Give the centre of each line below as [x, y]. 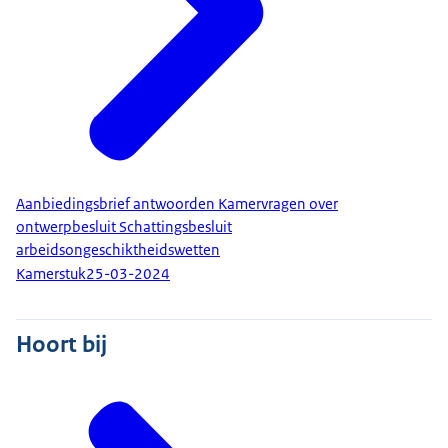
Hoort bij [61, 343]
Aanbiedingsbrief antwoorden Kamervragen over [177, 203]
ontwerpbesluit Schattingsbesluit [124, 226]
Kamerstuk [51, 274]
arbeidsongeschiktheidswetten [118, 249]
